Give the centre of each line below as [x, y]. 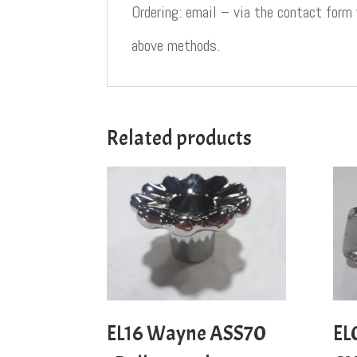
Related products [180, 138]
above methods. [176, 45]
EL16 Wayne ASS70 [187, 334]
